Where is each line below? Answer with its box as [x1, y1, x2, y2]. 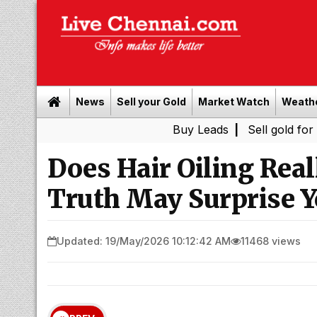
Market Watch [198, 96, 270, 108]
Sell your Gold [117, 96, 186, 108]
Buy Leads [116, 122, 173, 137]
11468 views [241, 234, 301, 247]
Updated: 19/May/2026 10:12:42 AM [57, 234, 231, 247]
